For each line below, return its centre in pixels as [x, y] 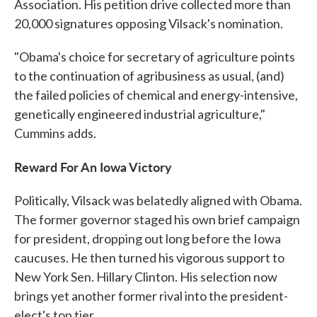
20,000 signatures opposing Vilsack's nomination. [149, 23]
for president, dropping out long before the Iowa [148, 238]
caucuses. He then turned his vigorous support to [149, 258]
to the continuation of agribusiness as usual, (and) [149, 76]
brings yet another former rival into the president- [151, 296]
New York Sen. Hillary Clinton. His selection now [146, 277]
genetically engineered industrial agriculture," [140, 114]
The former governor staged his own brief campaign [157, 219]
